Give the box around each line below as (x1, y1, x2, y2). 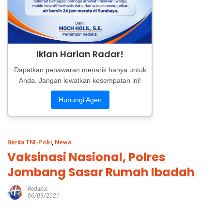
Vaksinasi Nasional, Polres (7, 149, 165, 166)
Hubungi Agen (58, 96, 102, 104)
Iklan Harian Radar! (36, 48, 124, 61)
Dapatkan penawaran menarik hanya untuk (14, 66, 146, 74)
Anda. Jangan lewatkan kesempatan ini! (19, 77, 141, 85)
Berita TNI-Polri (7, 139, 52, 146)
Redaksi (28, 186, 47, 193)
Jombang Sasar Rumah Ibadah (7, 164, 195, 181)
